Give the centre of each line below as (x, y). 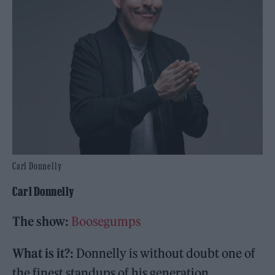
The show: (42, 222)
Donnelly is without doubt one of (165, 254)
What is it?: (43, 254)
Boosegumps (106, 222)
